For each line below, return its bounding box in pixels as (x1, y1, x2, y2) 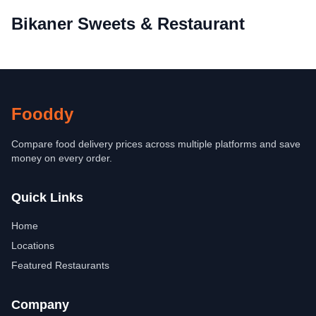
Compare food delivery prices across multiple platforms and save (11, 138, 300, 150)
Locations (11, 240, 54, 251)
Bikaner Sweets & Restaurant (11, 14, 245, 33)
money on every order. (11, 152, 112, 164)
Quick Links (11, 190, 83, 205)
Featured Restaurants (11, 260, 109, 271)
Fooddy (11, 104, 73, 123)
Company (11, 298, 69, 312)
